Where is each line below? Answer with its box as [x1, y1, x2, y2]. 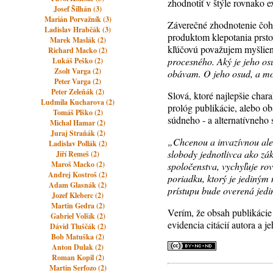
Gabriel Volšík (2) [50, 211, 105, 221]
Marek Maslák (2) [49, 35, 106, 45]
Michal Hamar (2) [50, 118, 106, 128]
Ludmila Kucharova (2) [41, 97, 115, 107]
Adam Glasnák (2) [49, 180, 107, 190]
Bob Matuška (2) [51, 232, 105, 242]
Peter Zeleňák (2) [51, 87, 105, 97]
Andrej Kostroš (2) [48, 169, 108, 180]
